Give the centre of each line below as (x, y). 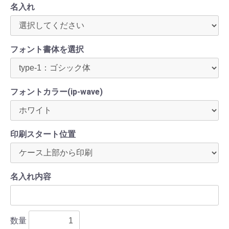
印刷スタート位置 (43, 134)
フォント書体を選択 (47, 50)
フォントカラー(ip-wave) (56, 92)
